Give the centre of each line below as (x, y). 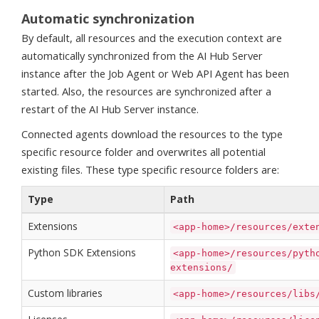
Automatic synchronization (108, 19)
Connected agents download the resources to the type (152, 134)
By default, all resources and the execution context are (152, 37)
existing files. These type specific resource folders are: (150, 169)
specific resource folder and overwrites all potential (143, 151)
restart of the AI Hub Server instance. (110, 109)
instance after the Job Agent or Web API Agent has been (155, 73)
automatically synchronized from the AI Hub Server (142, 55)
